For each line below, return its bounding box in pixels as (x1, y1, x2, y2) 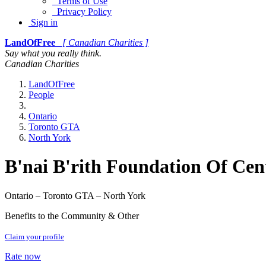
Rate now (5, 251, 41, 261)
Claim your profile (5, 232, 64, 241)
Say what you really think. (5, 48, 102, 58)
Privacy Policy (52, 7, 112, 17)
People (28, 90, 54, 100)
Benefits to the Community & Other (5, 210, 139, 221)
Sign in (28, 17, 58, 27)
